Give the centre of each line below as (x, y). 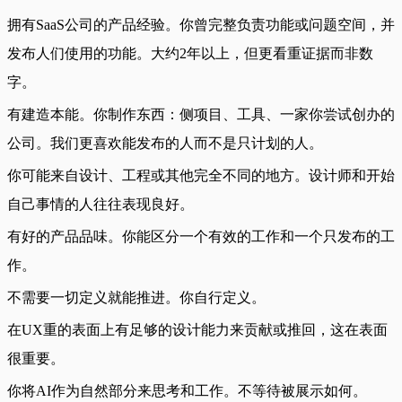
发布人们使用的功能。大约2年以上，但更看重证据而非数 (190, 53)
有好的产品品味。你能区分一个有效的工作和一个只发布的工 (201, 236)
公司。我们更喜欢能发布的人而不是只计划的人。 (165, 143)
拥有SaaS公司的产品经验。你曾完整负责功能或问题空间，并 (201, 24)
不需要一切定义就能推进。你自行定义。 (136, 297)
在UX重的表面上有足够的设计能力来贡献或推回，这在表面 (197, 329)
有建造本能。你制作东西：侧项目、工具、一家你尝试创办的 (201, 114)
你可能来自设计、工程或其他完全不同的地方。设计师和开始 (201, 175)
